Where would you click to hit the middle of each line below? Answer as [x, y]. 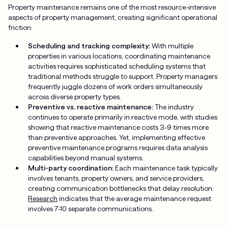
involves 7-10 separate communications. [91, 208]
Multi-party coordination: [72, 167]
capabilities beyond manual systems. [86, 157]
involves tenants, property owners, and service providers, [116, 178]
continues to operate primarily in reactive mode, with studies [123, 117]
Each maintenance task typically [167, 167]
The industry [175, 106]
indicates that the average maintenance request [135, 198]
